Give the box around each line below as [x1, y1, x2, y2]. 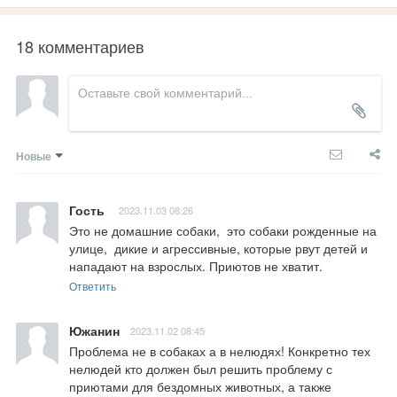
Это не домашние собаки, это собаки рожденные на [69, 222, 377, 240]
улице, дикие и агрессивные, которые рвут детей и [69, 239, 368, 258]
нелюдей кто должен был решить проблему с [69, 360, 332, 378]
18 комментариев [16, 35, 144, 58]
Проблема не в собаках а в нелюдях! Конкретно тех [69, 342, 370, 361]
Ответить [69, 278, 116, 294]
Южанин [69, 322, 120, 340]
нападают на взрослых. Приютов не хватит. [69, 257, 323, 276]
